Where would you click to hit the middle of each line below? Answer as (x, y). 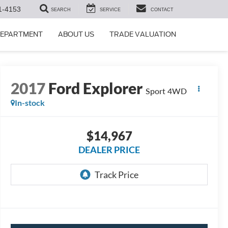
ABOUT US (76, 35)
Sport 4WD (166, 91)
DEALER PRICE (109, 150)
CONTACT (162, 10)
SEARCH (61, 10)
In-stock (30, 103)
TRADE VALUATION (143, 35)
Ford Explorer (96, 88)
